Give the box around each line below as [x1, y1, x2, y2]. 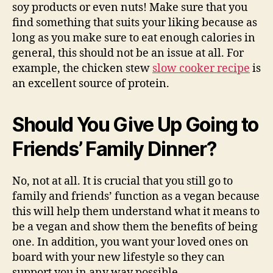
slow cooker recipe [152, 61, 250, 76]
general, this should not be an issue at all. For [12, 46, 244, 60]
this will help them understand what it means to [12, 204, 260, 219]
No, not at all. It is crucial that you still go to [12, 174, 233, 188]
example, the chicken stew [12, 61, 152, 76]
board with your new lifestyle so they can [12, 250, 225, 264]
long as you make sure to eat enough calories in [12, 30, 255, 45]
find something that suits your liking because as [12, 15, 257, 30]
